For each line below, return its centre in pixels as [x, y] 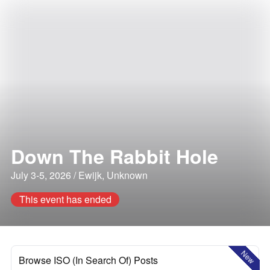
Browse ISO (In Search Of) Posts [88, 260]
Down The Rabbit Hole [115, 156]
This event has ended [65, 199]
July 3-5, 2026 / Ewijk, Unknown [79, 175]
